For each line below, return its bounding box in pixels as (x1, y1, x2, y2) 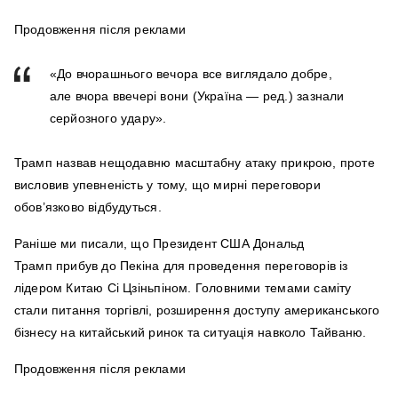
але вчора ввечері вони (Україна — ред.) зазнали (49, 89, 345, 104)
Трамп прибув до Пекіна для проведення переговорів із (13, 259, 348, 274)
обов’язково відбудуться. (13, 200, 165, 215)
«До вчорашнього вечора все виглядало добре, (49, 67, 332, 82)
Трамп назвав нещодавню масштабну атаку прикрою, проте (13, 155, 375, 171)
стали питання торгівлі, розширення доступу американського (13, 303, 380, 318)
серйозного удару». (49, 111, 167, 126)
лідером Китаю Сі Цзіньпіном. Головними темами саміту (13, 281, 352, 296)
